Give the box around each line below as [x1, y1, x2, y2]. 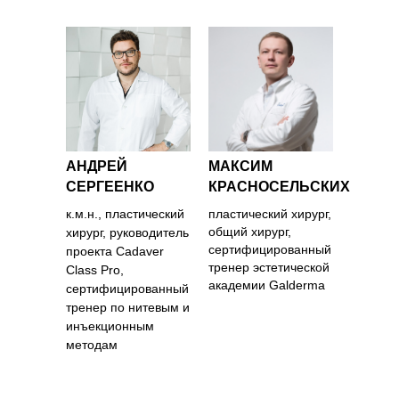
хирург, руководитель [66, 225, 189, 240]
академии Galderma [208, 278, 325, 292]
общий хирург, [208, 224, 291, 239]
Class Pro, [66, 263, 124, 277]
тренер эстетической [208, 260, 330, 274]
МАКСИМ [208, 159, 273, 174]
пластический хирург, [208, 207, 331, 221]
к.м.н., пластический [66, 207, 184, 221]
